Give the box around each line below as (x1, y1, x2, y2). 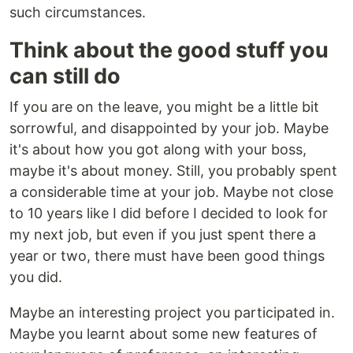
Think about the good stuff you (9, 37, 329, 63)
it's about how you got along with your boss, (9, 141, 307, 158)
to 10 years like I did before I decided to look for (9, 205, 328, 221)
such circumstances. (9, 4, 146, 20)
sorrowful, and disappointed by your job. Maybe (9, 120, 329, 136)
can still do (9, 63, 121, 89)
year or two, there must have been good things (9, 247, 325, 264)
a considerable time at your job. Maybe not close (9, 184, 333, 200)
